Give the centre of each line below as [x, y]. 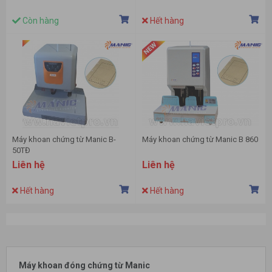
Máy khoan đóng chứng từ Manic [85, 266]
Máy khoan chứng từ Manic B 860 [200, 140]
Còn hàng [40, 21]
